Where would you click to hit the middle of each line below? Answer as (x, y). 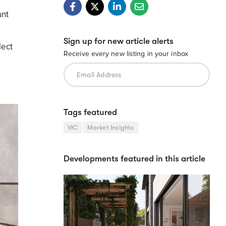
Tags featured (90, 112)
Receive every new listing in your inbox (126, 54)
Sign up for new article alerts (119, 41)
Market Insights (110, 127)
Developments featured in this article (134, 159)
